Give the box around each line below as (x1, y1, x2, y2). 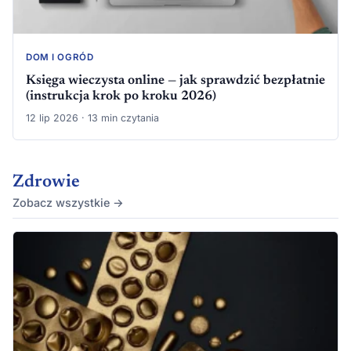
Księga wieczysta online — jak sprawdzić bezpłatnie (26, 74, 325, 87)
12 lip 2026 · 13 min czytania (26, 111, 159, 124)
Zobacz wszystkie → (13, 195, 124, 209)
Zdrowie (13, 173, 80, 191)
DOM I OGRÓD (26, 52, 94, 63)
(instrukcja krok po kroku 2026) (26, 89, 216, 103)
